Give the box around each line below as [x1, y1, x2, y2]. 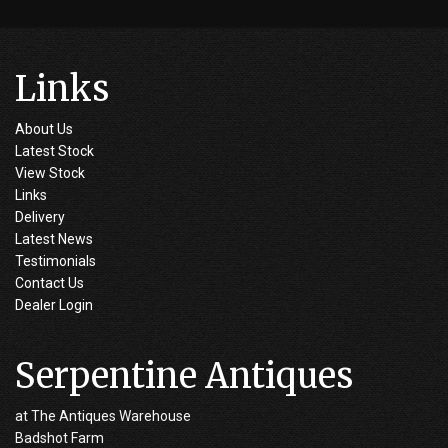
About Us [15, 121, 73, 138]
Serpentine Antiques [15, 355, 353, 398]
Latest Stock [15, 143, 94, 160]
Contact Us [15, 275, 84, 292]
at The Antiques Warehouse [15, 408, 191, 425]
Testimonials [15, 253, 96, 270]
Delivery [15, 209, 65, 226]
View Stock [15, 165, 85, 182]
